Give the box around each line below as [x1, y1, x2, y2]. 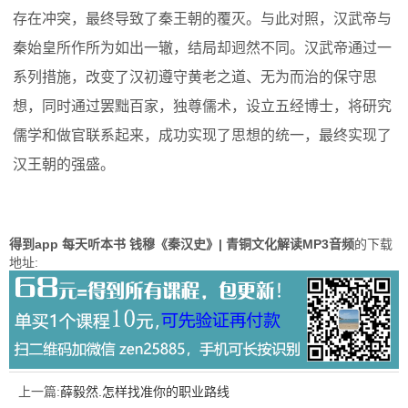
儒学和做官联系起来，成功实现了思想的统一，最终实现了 [13, 127, 392, 144]
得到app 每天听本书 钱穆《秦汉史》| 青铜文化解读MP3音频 [9, 237, 354, 252]
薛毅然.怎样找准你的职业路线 [60, 383, 229, 399]
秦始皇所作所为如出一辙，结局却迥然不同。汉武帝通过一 [13, 40, 392, 56]
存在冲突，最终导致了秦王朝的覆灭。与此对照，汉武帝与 [13, 11, 392, 27]
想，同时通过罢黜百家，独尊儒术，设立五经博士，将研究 [13, 98, 392, 115]
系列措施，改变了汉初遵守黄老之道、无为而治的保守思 [13, 69, 377, 86]
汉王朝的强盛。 [13, 157, 115, 173]
